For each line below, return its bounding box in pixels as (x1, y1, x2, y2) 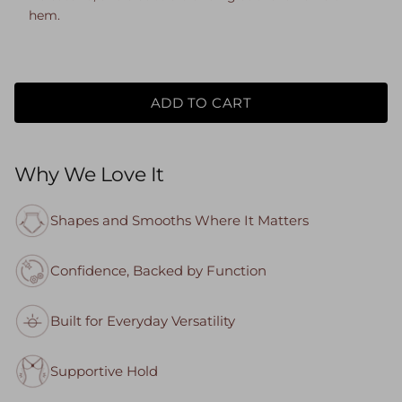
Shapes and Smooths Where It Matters (50, 212, 309, 230)
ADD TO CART (150, 94, 252, 112)
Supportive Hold (50, 363, 158, 380)
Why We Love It (14, 162, 164, 188)
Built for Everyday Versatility (50, 312, 235, 330)
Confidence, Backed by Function (50, 262, 267, 280)
